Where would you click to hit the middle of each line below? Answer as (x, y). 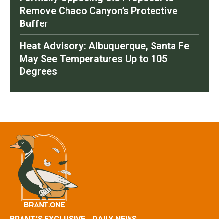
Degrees (38, 72)
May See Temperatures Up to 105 (93, 59)
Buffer (34, 24)
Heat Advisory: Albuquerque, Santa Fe (104, 46)
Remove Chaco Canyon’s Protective (99, 11)
